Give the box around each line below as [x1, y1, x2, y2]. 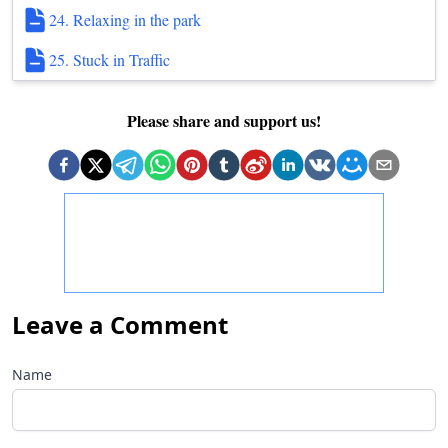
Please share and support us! [127, 109, 321, 132]
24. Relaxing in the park [49, 9, 201, 30]
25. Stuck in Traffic [49, 49, 170, 70]
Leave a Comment [12, 308, 228, 341]
